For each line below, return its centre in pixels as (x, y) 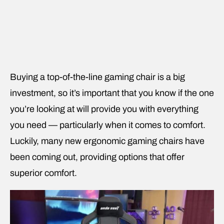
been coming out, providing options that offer (97, 157)
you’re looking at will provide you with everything (104, 109)
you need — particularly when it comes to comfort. (108, 125)
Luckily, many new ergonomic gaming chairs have (107, 141)
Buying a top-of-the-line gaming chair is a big (97, 77)
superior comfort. (43, 173)
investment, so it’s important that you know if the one (112, 93)
